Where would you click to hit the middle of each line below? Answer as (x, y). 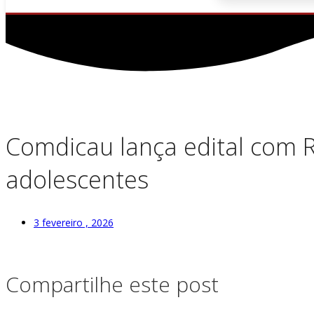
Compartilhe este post (112, 284)
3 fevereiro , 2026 (74, 222)
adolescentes (77, 179)
